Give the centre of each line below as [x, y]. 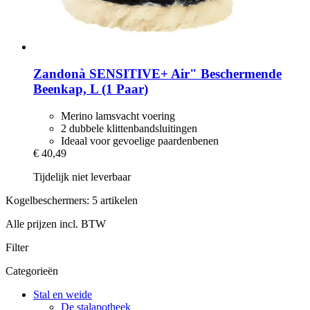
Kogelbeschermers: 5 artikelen [72, 200]
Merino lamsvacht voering [118, 116]
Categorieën [32, 271]
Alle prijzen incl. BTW [56, 224]
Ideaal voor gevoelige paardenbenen [140, 140]
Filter [17, 247]
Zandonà [60, 73]
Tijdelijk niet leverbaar [82, 176]
